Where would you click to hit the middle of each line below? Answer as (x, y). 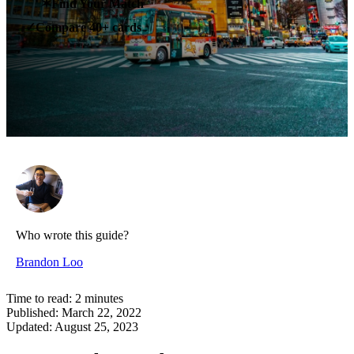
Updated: (29, 327)
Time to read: (39, 299)
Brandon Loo (49, 262)
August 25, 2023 (96, 327)
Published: (32, 313)
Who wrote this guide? (72, 235)
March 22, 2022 (102, 313)
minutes (104, 299)
